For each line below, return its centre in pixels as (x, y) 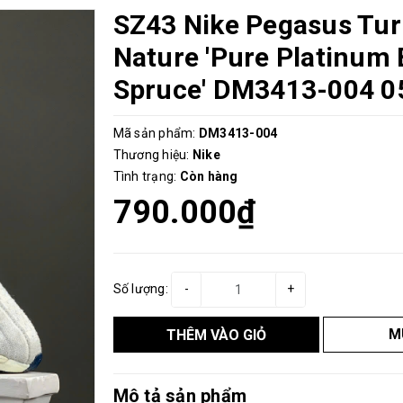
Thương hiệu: (151, 154)
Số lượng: (140, 289)
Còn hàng (209, 176)
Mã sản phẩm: (154, 133)
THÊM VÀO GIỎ (217, 335)
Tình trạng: (145, 176)
